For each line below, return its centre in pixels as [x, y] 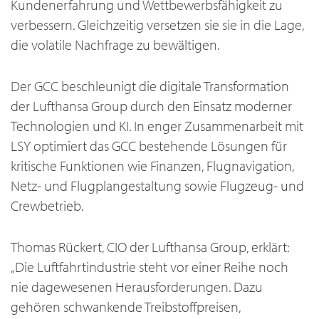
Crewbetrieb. [47, 206]
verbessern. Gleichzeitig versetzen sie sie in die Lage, [157, 25]
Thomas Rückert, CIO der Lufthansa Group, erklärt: [150, 247]
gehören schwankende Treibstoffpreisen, [126, 307]
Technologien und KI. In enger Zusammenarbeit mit [157, 126]
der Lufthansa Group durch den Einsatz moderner [151, 106]
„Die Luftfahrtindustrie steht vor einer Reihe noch [150, 267]
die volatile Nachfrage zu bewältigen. [115, 45]
